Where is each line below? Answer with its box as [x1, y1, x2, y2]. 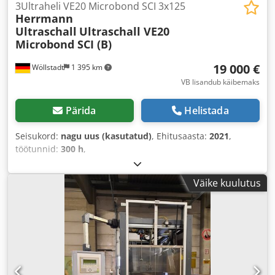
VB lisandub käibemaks [181, 76, 260, 87]
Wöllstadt [30, 61, 64, 72]
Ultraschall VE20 [79, 23, 169, 39]
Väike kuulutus [193, 176, 261, 190]
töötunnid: [15, 142, 61, 155]
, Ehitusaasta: [152, 130, 209, 142]
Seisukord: [15, 130, 61, 142]
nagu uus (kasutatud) [61, 130, 152, 142]
